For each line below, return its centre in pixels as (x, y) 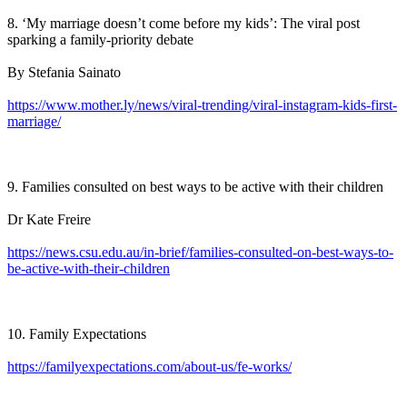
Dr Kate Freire (49, 220)
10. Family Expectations (77, 334)
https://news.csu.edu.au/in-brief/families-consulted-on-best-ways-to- (200, 253)
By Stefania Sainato (64, 73)
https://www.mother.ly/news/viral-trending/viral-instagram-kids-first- (202, 105)
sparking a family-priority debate (100, 40)
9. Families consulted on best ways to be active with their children (195, 187)
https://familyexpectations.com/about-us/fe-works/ (149, 367)
